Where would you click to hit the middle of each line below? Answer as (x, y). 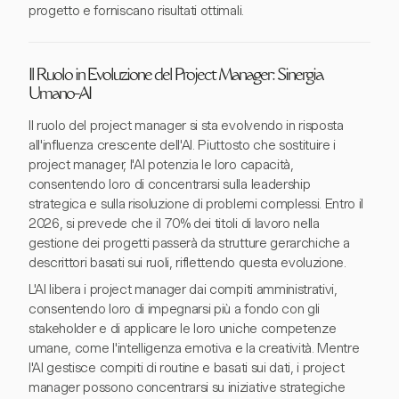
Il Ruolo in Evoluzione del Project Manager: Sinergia (175, 77)
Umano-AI (60, 95)
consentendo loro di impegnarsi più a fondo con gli (174, 309)
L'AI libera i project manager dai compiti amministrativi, (183, 289)
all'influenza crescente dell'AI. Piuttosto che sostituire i (183, 145)
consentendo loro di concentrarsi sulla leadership (170, 184)
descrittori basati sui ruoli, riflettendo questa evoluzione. (187, 263)
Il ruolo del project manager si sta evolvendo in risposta (186, 126)
